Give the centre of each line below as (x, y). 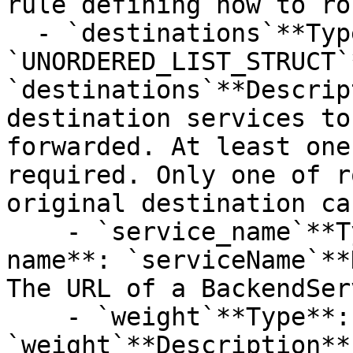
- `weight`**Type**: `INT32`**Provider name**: (36, 317)
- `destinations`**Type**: (21, 33)
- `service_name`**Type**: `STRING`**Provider (36, 232)
